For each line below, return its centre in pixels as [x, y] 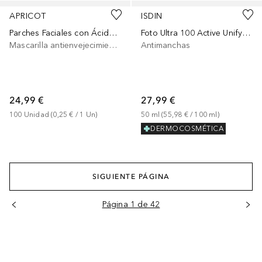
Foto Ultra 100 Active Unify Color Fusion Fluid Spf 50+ [247, 33]
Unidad [37, 114]
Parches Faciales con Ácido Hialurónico [113, 33]
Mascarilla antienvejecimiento [113, 45]
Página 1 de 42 [131, 205]
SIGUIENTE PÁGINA [131, 176]
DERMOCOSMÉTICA [187, 129]
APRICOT [28, 16]
